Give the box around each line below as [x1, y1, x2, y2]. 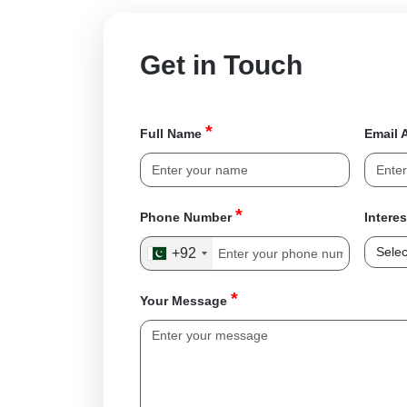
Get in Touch [140, 49, 303, 80]
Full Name [140, 125, 205, 141]
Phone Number [140, 209, 235, 224]
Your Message [140, 293, 231, 308]
